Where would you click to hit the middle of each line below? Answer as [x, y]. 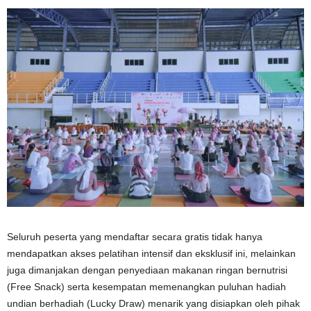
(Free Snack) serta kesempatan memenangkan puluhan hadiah [146, 286]
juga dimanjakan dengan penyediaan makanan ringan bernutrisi [147, 270]
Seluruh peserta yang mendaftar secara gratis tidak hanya [135, 236]
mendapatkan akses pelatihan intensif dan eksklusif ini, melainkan [151, 253]
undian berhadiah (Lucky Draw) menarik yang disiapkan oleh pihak [153, 303]
